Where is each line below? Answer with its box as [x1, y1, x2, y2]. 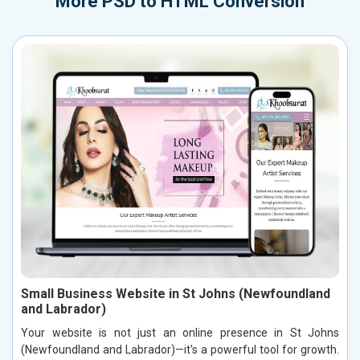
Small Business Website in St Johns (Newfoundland [21, 286, 330, 302]
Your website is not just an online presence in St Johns [21, 326, 339, 340]
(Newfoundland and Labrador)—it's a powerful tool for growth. [21, 343, 339, 357]
